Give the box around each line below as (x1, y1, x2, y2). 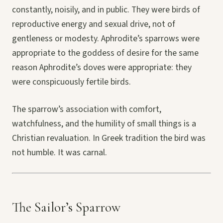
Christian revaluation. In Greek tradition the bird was (12, 132, 206, 145)
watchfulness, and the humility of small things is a (12, 117, 196, 130)
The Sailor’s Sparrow (12, 199, 120, 216)
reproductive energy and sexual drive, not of (12, 18, 175, 31)
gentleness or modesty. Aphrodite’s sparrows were (12, 32, 200, 45)
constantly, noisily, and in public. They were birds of (12, 3, 200, 16)
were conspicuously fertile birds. (12, 76, 131, 89)
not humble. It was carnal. (12, 146, 107, 159)
